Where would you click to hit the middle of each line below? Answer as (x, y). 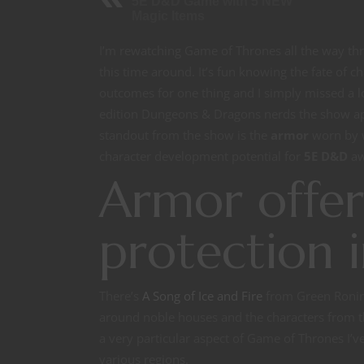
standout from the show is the (185, 135)
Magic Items (168, 16)
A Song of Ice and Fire (202, 296)
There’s (121, 296)
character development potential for (201, 156)
